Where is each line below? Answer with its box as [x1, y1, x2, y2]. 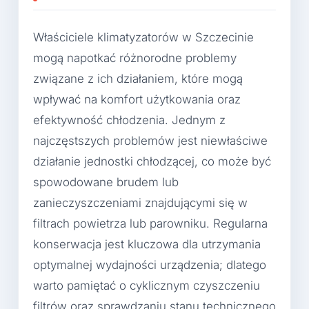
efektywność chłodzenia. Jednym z [33, 112, 226, 127]
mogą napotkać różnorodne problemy [33, 50, 237, 65]
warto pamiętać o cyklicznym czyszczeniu [33, 278, 260, 292]
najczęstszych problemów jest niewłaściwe [33, 133, 268, 148]
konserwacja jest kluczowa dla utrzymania [33, 237, 261, 251]
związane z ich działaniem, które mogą [33, 71, 243, 86]
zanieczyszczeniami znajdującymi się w [33, 195, 248, 210]
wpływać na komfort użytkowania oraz [33, 92, 241, 106]
